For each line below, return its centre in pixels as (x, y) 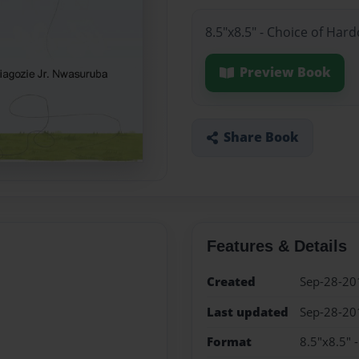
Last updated (247, 312)
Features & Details (276, 246)
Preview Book (285, 73)
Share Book (261, 137)
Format (229, 341)
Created (231, 282)
